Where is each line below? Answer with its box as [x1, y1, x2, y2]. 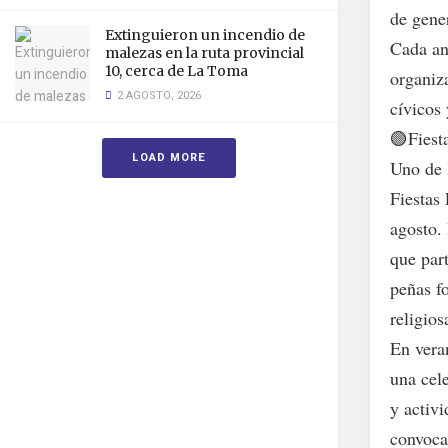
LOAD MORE [132, 149, 206, 166]
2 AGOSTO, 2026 [114, 87, 201, 104]
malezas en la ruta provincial [105, 44, 304, 62]
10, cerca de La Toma [105, 62, 248, 80]
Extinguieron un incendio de [105, 26, 305, 44]
